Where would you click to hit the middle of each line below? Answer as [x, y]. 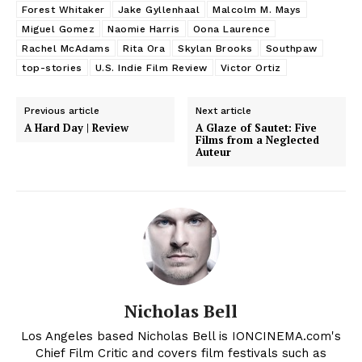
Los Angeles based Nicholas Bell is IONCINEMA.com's [181, 337]
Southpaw [291, 49]
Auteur [214, 152]
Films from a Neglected [258, 140]
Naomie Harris [144, 29]
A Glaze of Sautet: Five [257, 128]
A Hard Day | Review [76, 128]
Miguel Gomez [58, 29]
